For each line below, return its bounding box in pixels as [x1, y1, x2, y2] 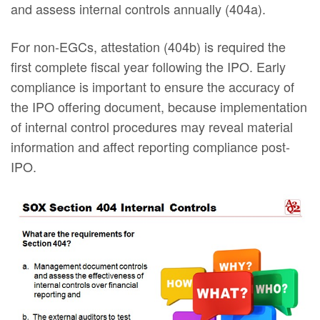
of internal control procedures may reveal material [11, 116, 294, 136]
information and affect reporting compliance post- [11, 136, 291, 156]
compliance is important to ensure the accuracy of [11, 76, 295, 96]
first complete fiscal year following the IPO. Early [11, 56, 286, 76]
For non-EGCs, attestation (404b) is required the [11, 36, 286, 56]
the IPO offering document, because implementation [11, 96, 308, 116]
